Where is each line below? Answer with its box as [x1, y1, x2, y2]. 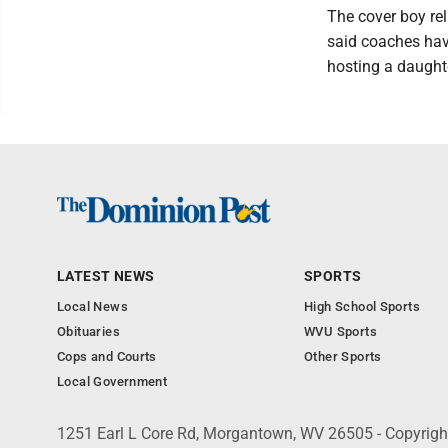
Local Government [57, 374, 168, 389]
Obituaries [57, 324, 120, 339]
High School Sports [304, 299, 421, 314]
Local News [57, 299, 128, 314]
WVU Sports [304, 324, 377, 339]
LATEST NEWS [57, 268, 155, 284]
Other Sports [304, 349, 382, 364]
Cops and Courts [57, 349, 157, 364]
